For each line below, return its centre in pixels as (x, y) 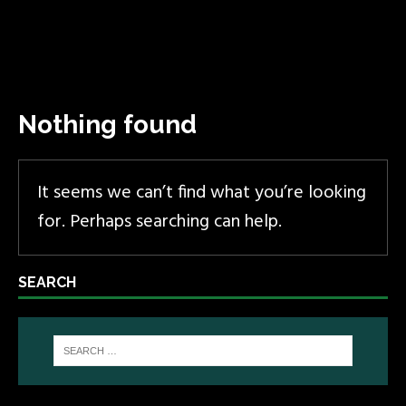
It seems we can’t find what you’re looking (202, 193)
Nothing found (107, 124)
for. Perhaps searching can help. (159, 222)
